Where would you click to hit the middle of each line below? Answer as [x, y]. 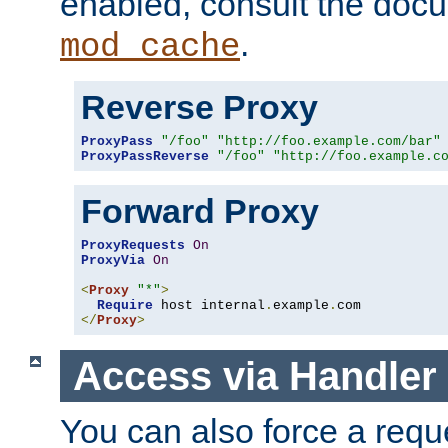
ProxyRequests [133, 245]
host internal [209, 305]
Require [125, 305]
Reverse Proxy [199, 106]
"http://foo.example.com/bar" [329, 141]
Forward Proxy [200, 210]
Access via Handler [254, 375]
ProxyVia [113, 260]
